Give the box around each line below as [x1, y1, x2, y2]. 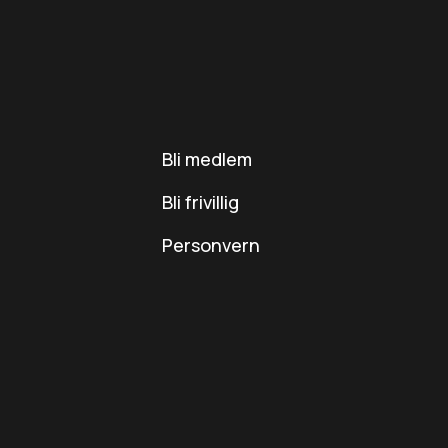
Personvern [162, 232, 261, 257]
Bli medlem [162, 146, 253, 171]
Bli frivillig [162, 189, 240, 214]
